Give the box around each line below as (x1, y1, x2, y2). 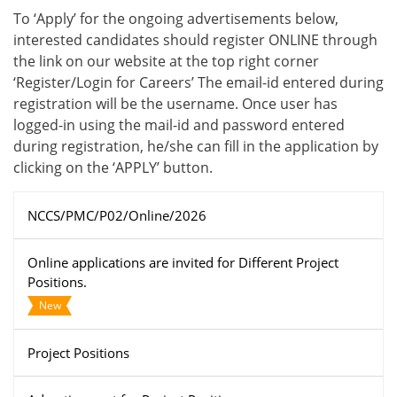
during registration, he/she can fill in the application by (13, 136, 378, 157)
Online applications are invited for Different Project (27, 253, 339, 272)
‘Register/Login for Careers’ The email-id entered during (13, 73, 384, 93)
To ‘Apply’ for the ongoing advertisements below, (13, 9, 339, 29)
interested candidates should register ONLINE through (13, 30, 378, 51)
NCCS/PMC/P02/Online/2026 (27, 206, 206, 225)
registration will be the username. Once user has (13, 94, 338, 114)
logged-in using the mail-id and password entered (13, 115, 345, 136)
